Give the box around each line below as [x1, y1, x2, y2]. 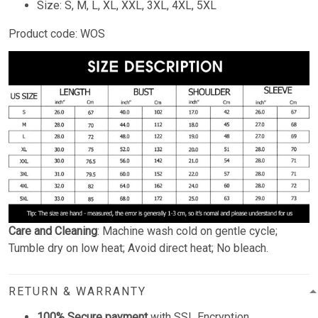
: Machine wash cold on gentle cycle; [97, 224, 278, 238]
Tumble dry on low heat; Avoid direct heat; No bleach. [9, 241, 268, 255]
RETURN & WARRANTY [9, 284, 146, 298]
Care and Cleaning [9, 224, 97, 238]
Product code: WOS [9, 27, 105, 41]
